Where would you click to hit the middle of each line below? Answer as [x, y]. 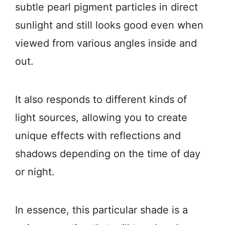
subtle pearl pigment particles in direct [106, 7]
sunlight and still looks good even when [109, 25]
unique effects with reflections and [98, 136]
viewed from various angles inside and [106, 43]
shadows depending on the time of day [108, 154]
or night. [35, 172]
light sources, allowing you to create [101, 118]
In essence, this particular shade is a [101, 210]
